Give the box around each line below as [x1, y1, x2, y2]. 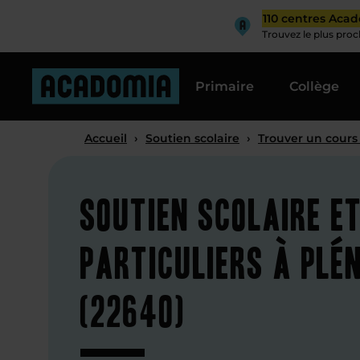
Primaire [195, 78, 254, 94]
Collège [289, 78, 339, 94]
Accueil [84, 131, 127, 145]
